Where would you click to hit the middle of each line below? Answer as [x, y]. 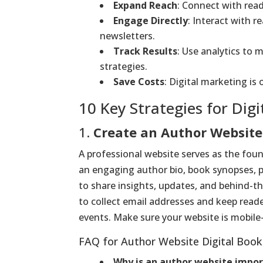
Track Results [146, 51]
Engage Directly [151, 20]
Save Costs [139, 81]
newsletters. [128, 36]
